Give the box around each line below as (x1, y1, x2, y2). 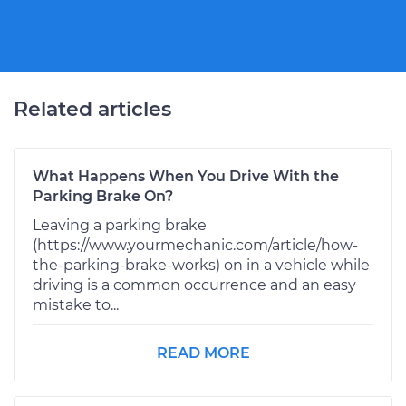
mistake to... (33, 295, 119, 314)
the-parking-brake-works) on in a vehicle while (33, 256, 370, 274)
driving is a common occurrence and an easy (33, 275, 356, 294)
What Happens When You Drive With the (33, 167, 339, 185)
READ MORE (156, 343, 250, 362)
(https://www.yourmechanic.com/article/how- (33, 236, 358, 254)
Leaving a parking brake (33, 216, 207, 234)
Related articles (14, 96, 171, 121)
